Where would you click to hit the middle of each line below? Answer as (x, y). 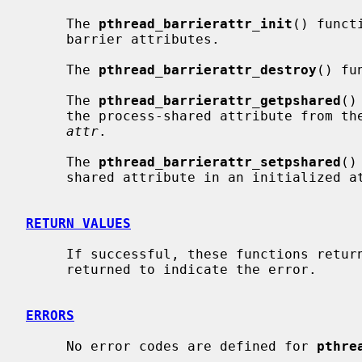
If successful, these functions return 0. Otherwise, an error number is (46, 254)
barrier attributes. (46, 39)
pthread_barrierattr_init (196, 23)
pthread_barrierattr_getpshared (220, 100)
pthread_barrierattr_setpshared (220, 162)
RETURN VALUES (78, 223)
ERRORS (50, 315)
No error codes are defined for (192, 346)
